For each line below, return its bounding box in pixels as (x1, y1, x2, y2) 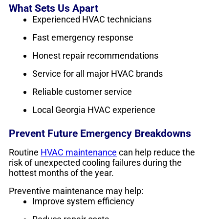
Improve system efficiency (32, 196, 134, 206)
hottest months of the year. (9, 168, 114, 178)
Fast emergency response (32, 32, 133, 43)
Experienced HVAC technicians (32, 14, 152, 24)
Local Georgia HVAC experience (32, 105, 155, 115)
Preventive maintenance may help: (9, 186, 143, 196)
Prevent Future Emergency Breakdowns (9, 127, 191, 139)
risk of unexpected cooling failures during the (9, 157, 182, 168)
